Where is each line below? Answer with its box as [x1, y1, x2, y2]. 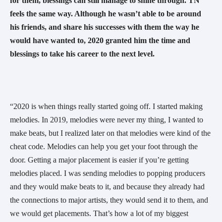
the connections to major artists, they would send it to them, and [10, 196, 208, 205]
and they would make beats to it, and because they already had [10, 182, 205, 191]
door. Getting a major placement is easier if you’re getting [10, 156, 189, 165]
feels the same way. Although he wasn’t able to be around [10, 9, 201, 18]
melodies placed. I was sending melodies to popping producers [10, 169, 205, 178]
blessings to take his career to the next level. [10, 50, 157, 58]
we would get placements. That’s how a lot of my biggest [10, 209, 188, 218]
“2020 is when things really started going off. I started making [10, 102, 203, 111]
